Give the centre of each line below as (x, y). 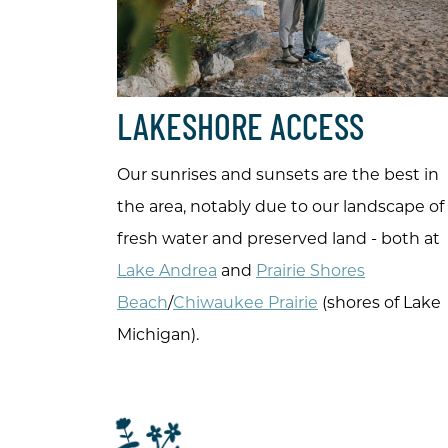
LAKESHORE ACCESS (240, 131)
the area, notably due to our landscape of (280, 207)
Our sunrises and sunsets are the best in (278, 175)
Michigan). (160, 335)
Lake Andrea (167, 271)
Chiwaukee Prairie (245, 303)
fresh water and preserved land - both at (278, 239)
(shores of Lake (379, 303)
